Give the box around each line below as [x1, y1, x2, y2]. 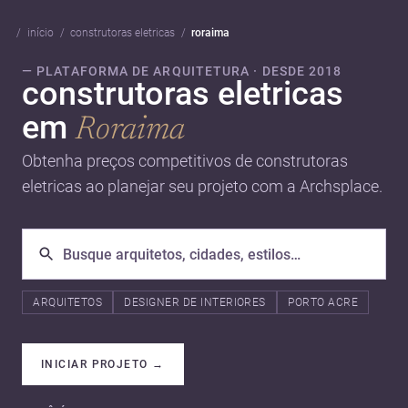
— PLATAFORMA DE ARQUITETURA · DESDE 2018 [22, 64, 342, 79]
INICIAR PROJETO [41, 357, 148, 371]
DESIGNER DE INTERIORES [124, 296, 266, 309]
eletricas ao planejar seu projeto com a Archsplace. [22, 177, 382, 197]
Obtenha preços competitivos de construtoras [22, 151, 348, 171]
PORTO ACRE [288, 296, 359, 309]
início [27, 26, 54, 39]
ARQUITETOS [33, 296, 102, 309]
